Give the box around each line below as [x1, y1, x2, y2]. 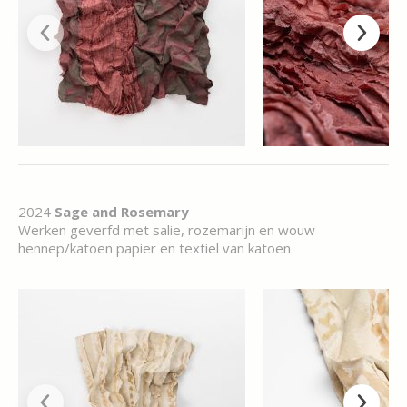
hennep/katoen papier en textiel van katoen [18, 239, 291, 257]
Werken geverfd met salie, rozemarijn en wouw [18, 221, 315, 239]
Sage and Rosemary [55, 203, 189, 221]
